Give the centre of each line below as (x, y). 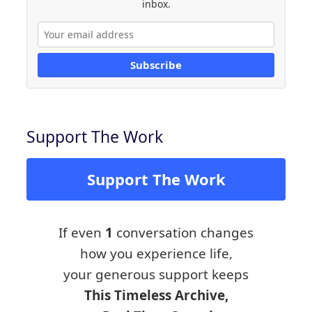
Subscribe (156, 65)
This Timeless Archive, (156, 296)
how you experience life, (156, 254)
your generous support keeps (156, 275)
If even (82, 233)
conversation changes (183, 233)
